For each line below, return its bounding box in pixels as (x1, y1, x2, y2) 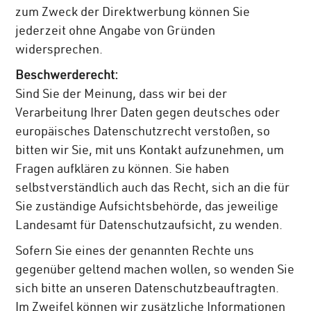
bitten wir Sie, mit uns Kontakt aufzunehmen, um (15, 145, 285, 158)
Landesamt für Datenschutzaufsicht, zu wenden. (15, 220, 283, 233)
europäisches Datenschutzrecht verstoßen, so (15, 126, 271, 140)
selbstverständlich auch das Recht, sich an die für (15, 183, 290, 196)
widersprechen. (15, 44, 103, 58)
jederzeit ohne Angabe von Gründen (15, 26, 216, 39)
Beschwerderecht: (15, 70, 119, 83)
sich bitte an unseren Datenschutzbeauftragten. (15, 283, 280, 296)
